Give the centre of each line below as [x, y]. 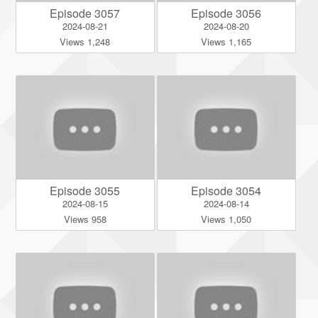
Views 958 [85, 219]
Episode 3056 [226, 13]
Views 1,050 [226, 219]
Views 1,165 [226, 41]
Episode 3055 [85, 190]
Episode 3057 [85, 13]
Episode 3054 [226, 190]
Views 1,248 [85, 41]
